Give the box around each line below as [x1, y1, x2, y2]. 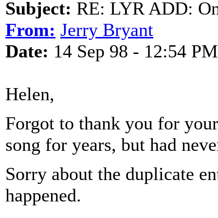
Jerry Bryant [60, 19, 153, 40]
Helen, [5, 84, 54, 104]
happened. [5, 185, 81, 205]
